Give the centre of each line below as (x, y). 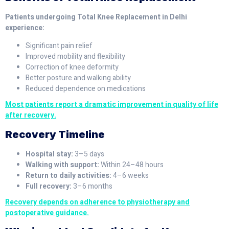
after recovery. (31, 116)
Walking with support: (62, 165)
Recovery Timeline (55, 134)
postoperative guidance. (47, 213)
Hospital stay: (49, 154)
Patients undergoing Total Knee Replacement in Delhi (96, 17)
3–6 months (92, 186)
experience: (25, 28)
